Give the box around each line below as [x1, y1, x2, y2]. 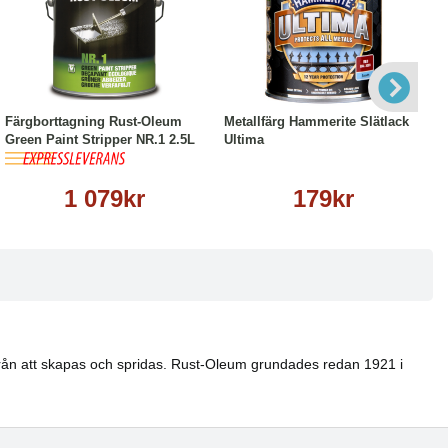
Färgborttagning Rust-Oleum [5, 114, 182, 129]
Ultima [224, 132, 264, 147]
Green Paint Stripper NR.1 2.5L [5, 132, 195, 147]
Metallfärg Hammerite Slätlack [224, 114, 409, 129]
